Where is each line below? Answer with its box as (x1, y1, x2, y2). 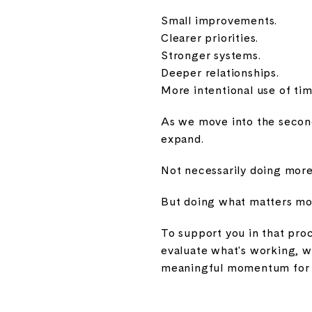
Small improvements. (161, 12, 278, 28)
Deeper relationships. (161, 64, 279, 80)
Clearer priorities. (161, 29, 259, 45)
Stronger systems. (161, 47, 261, 63)
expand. (161, 130, 204, 146)
